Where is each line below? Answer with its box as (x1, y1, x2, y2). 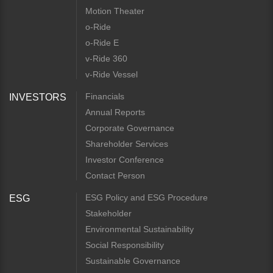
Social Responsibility (85, 240, 164, 250)
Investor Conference (85, 155, 164, 165)
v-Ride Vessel (85, 69, 138, 79)
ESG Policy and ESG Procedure (85, 193, 208, 202)
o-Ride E (85, 38, 119, 48)
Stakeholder (85, 208, 132, 218)
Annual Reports (85, 107, 145, 117)
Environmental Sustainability (85, 224, 194, 234)
